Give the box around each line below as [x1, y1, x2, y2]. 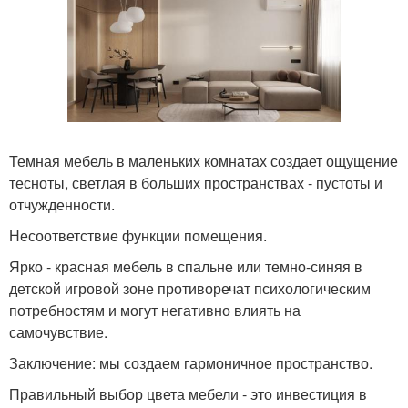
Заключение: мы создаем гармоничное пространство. [9, 352, 372, 374]
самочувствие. [9, 321, 107, 343]
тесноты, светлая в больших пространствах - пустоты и [9, 172, 382, 194]
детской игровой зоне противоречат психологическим [9, 278, 371, 300]
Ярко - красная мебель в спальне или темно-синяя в [9, 256, 362, 278]
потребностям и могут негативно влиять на [9, 300, 301, 321]
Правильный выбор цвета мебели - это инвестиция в [9, 383, 367, 405]
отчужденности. [9, 194, 115, 216]
